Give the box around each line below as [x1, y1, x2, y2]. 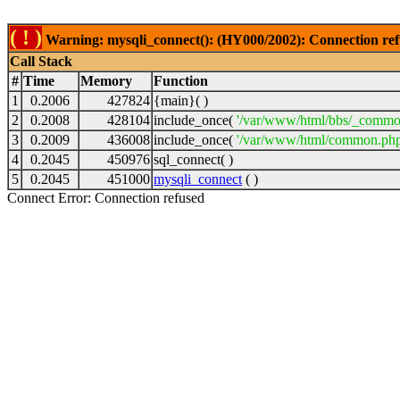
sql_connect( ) [154, 152, 233, 167]
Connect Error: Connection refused [7, 190, 204, 205]
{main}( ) [154, 93, 208, 108]
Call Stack [10, 54, 72, 69]
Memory [80, 73, 132, 88]
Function [154, 73, 208, 88]
